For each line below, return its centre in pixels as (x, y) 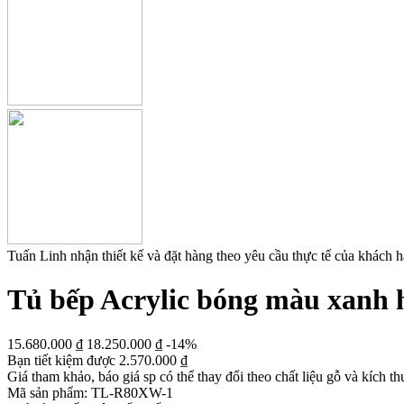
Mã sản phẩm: (47, 392)
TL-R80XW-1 (132, 392)
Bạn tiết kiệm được (63, 360)
